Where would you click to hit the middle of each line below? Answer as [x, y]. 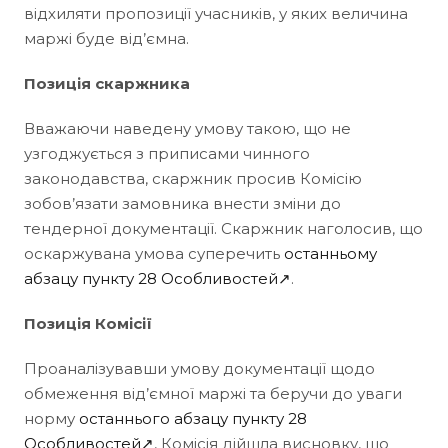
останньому [330, 253]
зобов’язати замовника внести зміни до [182, 203]
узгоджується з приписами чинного [167, 153]
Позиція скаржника [107, 83]
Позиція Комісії [88, 323]
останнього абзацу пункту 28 [193, 418]
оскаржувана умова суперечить [154, 253]
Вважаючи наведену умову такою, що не [187, 128]
